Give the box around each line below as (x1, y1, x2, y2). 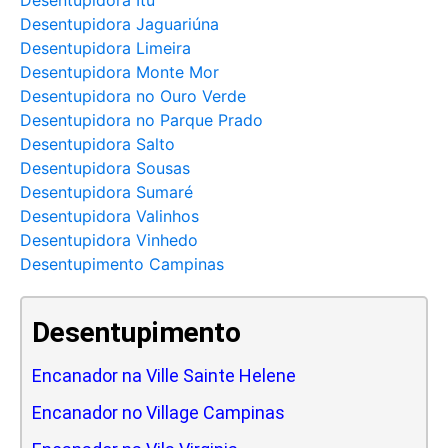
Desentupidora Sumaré (20, 181, 193, 202)
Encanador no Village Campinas (32, 401, 285, 423)
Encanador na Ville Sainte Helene (32, 364, 296, 386)
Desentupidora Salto (20, 133, 175, 154)
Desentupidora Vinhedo (20, 229, 198, 250)
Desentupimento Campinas (20, 253, 224, 274)
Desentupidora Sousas (20, 157, 190, 178)
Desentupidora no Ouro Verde (20, 85, 246, 106)
